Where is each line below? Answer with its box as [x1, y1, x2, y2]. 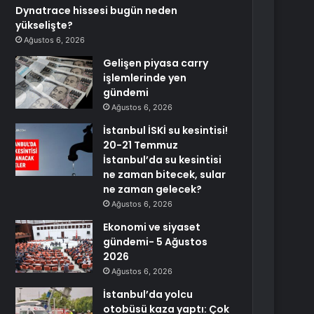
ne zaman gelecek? [103, 182, 203, 196]
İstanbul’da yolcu [103, 287, 193, 301]
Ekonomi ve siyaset [103, 220, 201, 234]
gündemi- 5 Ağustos [103, 235, 208, 249]
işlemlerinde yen [103, 71, 187, 85]
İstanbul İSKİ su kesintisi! [103, 123, 228, 137]
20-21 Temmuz [103, 138, 179, 152]
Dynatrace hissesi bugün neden [15, 4, 178, 18]
